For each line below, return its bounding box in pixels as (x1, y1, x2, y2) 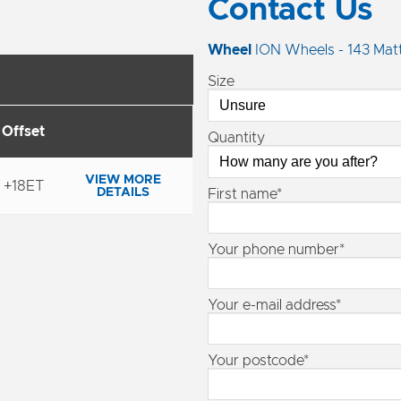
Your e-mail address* (208, 298, 341, 312)
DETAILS (97, 186, 150, 199)
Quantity (208, 131, 265, 145)
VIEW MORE (85, 174, 162, 186)
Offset (2, 124, 46, 139)
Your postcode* (208, 354, 309, 368)
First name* (208, 187, 282, 201)
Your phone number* (208, 243, 345, 257)
